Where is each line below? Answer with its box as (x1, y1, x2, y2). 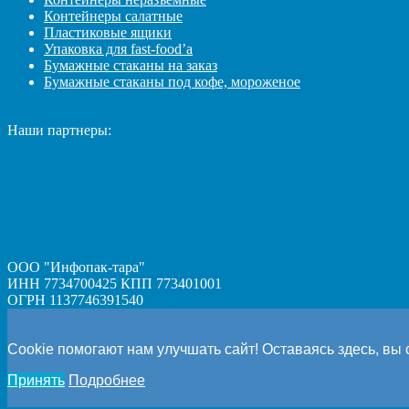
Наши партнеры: (7, 121, 111, 138)
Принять (7, 372, 65, 388)
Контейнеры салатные (44, 7, 183, 24)
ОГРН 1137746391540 (7, 291, 143, 308)
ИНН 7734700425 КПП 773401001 (7, 275, 222, 291)
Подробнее (68, 372, 145, 388)
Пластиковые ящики (44, 24, 172, 40)
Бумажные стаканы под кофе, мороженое (44, 73, 300, 89)
